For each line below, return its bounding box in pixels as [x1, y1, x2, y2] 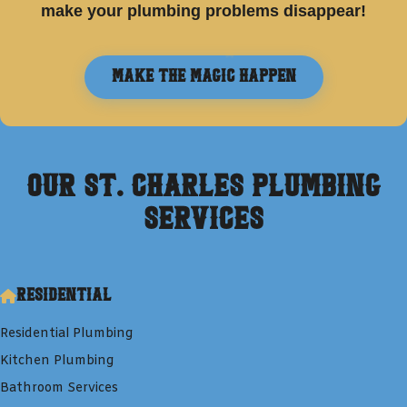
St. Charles [84, 167, 243, 208]
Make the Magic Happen [111, 65, 296, 88]
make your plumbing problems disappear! [41, 2, 366, 20]
